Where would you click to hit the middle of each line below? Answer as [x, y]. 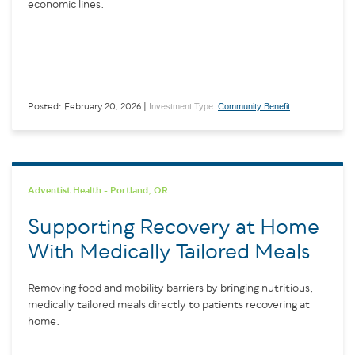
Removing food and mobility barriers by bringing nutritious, [170, 288]
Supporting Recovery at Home [174, 227]
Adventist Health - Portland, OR [98, 190]
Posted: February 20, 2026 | [87, 106]
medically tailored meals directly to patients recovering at [169, 305]
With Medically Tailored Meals [169, 252]
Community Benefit [254, 106]
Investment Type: [183, 106]
